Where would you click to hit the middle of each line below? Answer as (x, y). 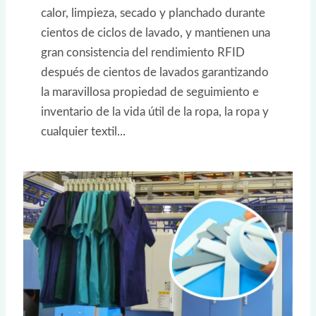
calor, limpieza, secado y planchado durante (153, 13)
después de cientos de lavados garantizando (155, 73)
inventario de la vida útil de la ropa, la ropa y (155, 112)
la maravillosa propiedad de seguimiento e (150, 92)
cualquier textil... (83, 132)
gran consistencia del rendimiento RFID (143, 53)
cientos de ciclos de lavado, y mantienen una (156, 33)
